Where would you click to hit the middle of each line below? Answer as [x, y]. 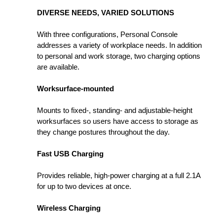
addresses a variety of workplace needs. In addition [119, 45]
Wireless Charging [69, 208]
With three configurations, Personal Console [107, 34]
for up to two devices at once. [84, 186]
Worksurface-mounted [75, 88]
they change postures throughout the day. [103, 132]
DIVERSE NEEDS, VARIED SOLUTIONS [106, 12]
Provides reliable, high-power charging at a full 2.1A [119, 175]
